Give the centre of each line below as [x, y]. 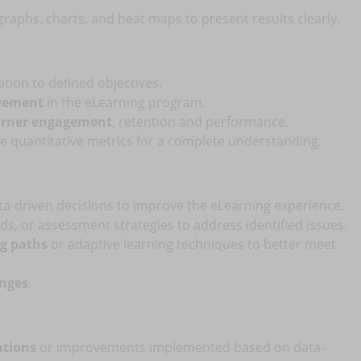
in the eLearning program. [124, 102]
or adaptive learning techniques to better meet [192, 244]
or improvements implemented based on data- [180, 347]
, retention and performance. [200, 122]
